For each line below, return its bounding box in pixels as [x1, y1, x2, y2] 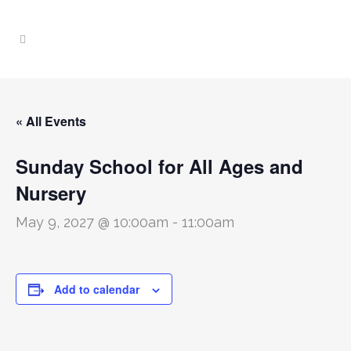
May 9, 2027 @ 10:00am [16, 214, 168, 230]
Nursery [16, 179, 86, 206]
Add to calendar [54, 281, 139, 297]
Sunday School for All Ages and [16, 153, 303, 179]
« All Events [16, 112, 86, 130]
